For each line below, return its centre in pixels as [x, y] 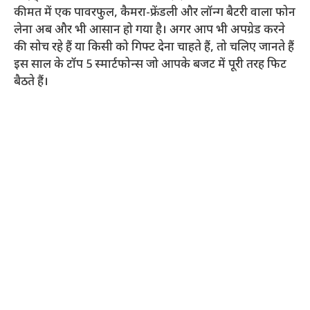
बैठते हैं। [31, 83]
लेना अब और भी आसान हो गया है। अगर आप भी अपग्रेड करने [149, 31]
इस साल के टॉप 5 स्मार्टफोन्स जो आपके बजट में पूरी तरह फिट [150, 65]
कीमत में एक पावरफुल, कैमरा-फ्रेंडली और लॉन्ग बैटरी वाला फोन [155, 13]
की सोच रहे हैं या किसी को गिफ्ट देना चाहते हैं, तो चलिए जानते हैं [154, 48]
